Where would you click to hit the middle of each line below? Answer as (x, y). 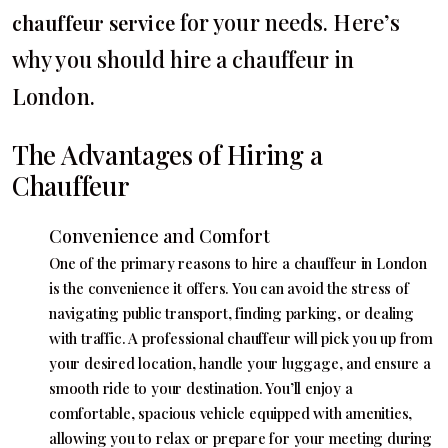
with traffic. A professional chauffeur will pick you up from (241, 338)
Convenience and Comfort (159, 236)
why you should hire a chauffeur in (183, 59)
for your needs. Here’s (287, 22)
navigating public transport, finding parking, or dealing (231, 313)
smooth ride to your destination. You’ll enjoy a (201, 388)
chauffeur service (93, 22)
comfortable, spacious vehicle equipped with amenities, (231, 413)
